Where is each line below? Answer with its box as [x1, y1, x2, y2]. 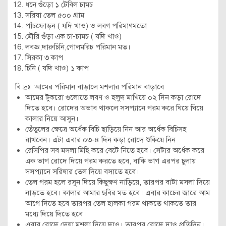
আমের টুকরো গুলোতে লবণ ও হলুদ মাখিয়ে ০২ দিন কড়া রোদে [25, 93, 201, 102]
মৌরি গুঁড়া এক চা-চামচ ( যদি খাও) [25, 32, 122, 41]
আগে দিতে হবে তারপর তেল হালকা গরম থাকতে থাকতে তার [25, 199, 196, 208]
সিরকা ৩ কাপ [25, 53, 63, 62]
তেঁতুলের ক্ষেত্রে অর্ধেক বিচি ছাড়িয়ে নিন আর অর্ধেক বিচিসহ [25, 125, 187, 134]
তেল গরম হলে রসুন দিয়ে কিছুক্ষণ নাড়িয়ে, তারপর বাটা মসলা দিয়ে [25, 178, 210, 187]
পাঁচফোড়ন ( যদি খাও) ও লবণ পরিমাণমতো [25, 21, 147, 30]
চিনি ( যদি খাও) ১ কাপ [25, 64, 89, 73]
